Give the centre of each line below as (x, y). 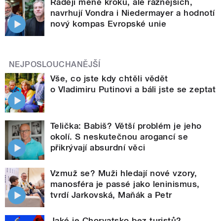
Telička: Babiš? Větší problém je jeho (126, 126)
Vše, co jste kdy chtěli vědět (109, 78)
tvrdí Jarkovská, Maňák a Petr (111, 195)
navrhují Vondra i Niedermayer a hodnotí (133, 13)
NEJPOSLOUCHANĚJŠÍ (55, 64)
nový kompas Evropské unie (108, 23)
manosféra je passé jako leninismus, (125, 184)
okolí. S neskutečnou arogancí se (119, 136)
